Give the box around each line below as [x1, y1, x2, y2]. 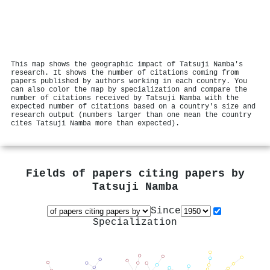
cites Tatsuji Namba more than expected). [11, 119, 180, 128]
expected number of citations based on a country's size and [11, 102, 256, 111]
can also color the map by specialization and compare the [11, 85, 247, 94]
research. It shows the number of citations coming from [11, 68, 239, 77]
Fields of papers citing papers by [25, 168, 245, 181]
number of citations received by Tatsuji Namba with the [11, 93, 239, 102]
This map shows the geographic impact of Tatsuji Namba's [11, 60, 243, 69]
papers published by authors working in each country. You [11, 77, 247, 86]
